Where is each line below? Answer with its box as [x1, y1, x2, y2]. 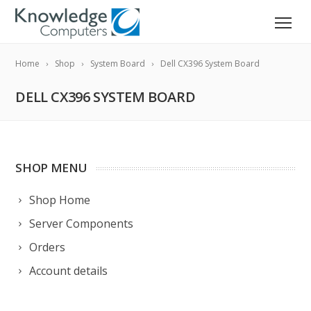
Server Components [29, 216, 134, 231]
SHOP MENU [15, 160, 87, 176]
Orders [29, 239, 66, 255]
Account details [29, 263, 108, 278]
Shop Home [29, 192, 91, 208]
